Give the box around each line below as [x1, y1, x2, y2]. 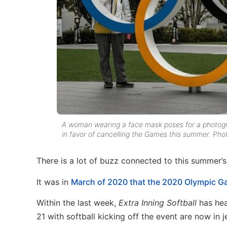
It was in [36, 176, 71, 187]
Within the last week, [36, 198, 119, 208]
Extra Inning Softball [119, 198, 199, 208]
